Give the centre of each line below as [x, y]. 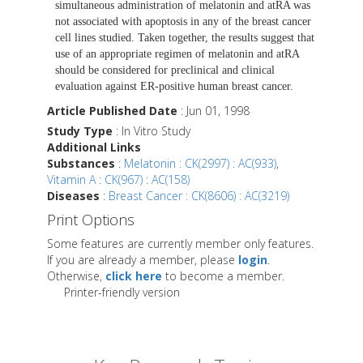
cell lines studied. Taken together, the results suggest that [185, 38]
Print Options [91, 220]
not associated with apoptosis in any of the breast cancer [183, 22]
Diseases [73, 196]
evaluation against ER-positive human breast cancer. [174, 87]
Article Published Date [112, 111]
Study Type [80, 131]
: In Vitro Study [152, 131]
